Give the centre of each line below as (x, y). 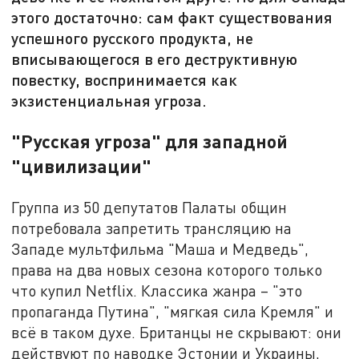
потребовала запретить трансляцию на (152, 228)
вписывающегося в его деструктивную (155, 59)
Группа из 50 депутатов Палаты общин (149, 208)
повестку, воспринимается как (125, 80)
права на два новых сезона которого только (167, 270)
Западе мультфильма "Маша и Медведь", (160, 249)
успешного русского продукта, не (133, 38)
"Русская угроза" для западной (150, 141)
